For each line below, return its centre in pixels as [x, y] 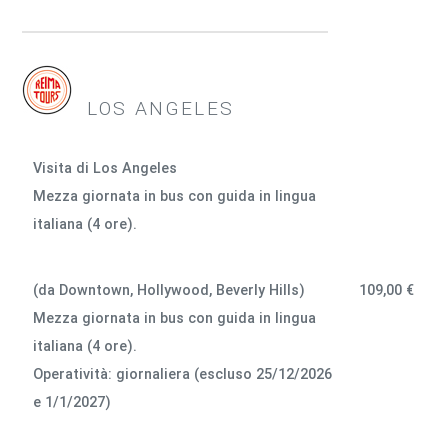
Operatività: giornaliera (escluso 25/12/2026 [183, 374]
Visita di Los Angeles [105, 168]
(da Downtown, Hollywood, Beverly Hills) [169, 290]
